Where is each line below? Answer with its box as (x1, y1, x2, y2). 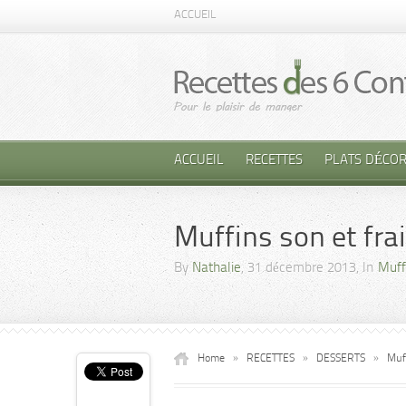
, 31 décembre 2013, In (241, 262, 378, 275)
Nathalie (192, 262, 241, 275)
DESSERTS (316, 353, 365, 364)
